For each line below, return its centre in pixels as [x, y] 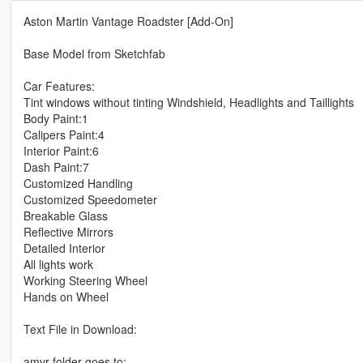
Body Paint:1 [56, 119]
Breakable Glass [65, 216]
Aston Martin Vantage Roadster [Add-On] [128, 21]
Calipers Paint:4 [64, 135]
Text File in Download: [80, 329]
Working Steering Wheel [85, 281]
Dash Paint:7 [56, 167]
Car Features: [59, 86]
